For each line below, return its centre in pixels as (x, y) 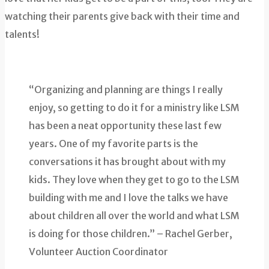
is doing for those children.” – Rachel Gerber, (131, 234)
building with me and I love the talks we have (128, 198)
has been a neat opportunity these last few (125, 126)
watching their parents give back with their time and (122, 17)
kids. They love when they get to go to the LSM (134, 180)
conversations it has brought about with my (127, 162)
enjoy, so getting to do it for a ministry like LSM (134, 108)
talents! (22, 35)
